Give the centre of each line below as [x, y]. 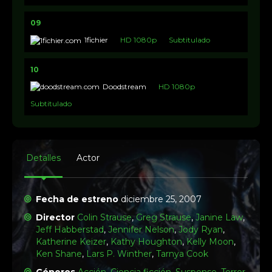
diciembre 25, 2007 [160, 199]
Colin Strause [105, 217]
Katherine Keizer [71, 242]
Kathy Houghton [147, 242]
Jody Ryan [201, 229]
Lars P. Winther [119, 254]
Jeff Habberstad [70, 229]
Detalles [43, 158]
